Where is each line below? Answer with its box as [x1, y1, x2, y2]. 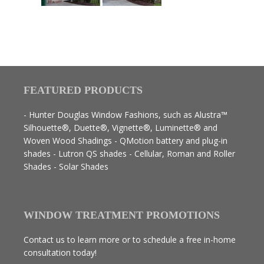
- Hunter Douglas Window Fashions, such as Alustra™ [24, 109, 227, 120]
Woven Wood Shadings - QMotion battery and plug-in [24, 135, 227, 146]
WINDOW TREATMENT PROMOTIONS [24, 209, 220, 221]
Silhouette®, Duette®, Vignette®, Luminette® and [24, 122, 217, 133]
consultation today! [24, 247, 97, 258]
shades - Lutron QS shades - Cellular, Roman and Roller [24, 148, 235, 159]
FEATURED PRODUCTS [24, 84, 143, 96]
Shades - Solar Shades [24, 161, 108, 172]
